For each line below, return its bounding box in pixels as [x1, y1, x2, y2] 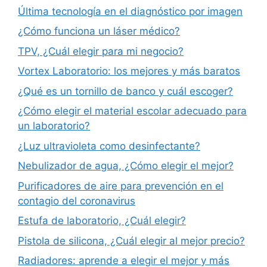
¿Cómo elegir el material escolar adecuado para [18, 105, 247, 117]
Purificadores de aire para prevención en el [18, 179, 223, 192]
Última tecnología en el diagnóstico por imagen [18, 5, 243, 17]
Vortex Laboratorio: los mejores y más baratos [18, 65, 240, 77]
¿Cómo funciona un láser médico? [18, 25, 180, 38]
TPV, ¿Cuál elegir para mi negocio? [18, 45, 184, 57]
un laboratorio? [18, 120, 90, 132]
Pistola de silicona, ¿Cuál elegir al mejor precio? [18, 234, 245, 247]
